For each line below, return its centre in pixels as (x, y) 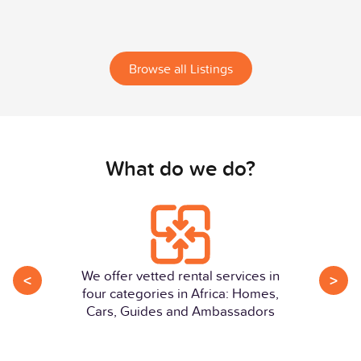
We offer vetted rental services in (180, 276)
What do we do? (180, 168)
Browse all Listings (180, 68)
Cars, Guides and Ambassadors (180, 311)
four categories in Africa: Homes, (180, 293)
